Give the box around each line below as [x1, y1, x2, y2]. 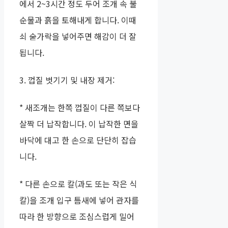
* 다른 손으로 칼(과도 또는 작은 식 [19, 178, 137, 190]
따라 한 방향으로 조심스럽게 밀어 [19, 210, 134, 223]
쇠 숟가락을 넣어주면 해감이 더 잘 [19, 30, 136, 43]
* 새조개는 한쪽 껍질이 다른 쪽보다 [19, 101, 140, 114]
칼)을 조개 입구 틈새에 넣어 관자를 [19, 194, 139, 207]
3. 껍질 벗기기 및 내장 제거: [19, 74, 115, 87]
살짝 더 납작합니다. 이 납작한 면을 [19, 118, 138, 130]
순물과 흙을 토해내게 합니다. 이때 [19, 14, 136, 26]
